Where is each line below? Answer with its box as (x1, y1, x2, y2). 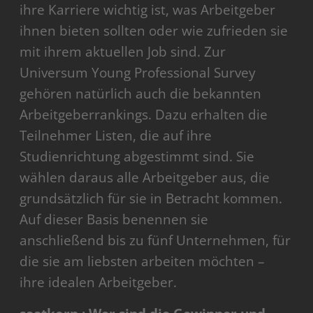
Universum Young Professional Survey (20, 64, 256, 82)
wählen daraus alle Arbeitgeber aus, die (20, 168, 270, 187)
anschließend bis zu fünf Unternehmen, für (20, 231, 291, 250)
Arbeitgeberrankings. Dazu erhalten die (20, 105, 268, 124)
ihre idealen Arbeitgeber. (20, 273, 177, 292)
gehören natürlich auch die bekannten (20, 85, 262, 103)
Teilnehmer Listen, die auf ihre (20, 126, 212, 145)
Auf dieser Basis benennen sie (20, 210, 209, 229)
